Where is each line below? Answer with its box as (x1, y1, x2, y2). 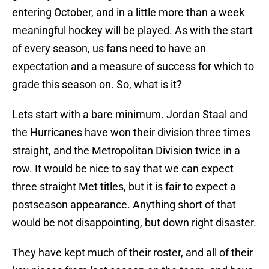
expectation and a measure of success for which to (12, 60, 254, 73)
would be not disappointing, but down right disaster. (12, 216, 256, 229)
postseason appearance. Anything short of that (12, 198, 236, 211)
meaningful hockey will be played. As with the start (12, 24, 253, 37)
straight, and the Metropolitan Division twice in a (12, 144, 240, 157)
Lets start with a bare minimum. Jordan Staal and (12, 108, 247, 121)
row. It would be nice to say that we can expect (12, 162, 234, 175)
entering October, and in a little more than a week (12, 6, 244, 19)
